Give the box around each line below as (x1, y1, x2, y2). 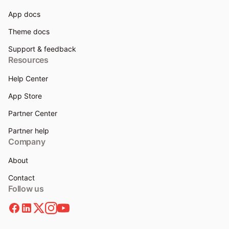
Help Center (8, 74, 48, 83)
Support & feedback (8, 44, 76, 54)
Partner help (8, 126, 49, 135)
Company (8, 136, 45, 147)
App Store (8, 91, 42, 101)
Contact (8, 173, 35, 182)
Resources (8, 55, 49, 65)
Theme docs (8, 27, 50, 36)
